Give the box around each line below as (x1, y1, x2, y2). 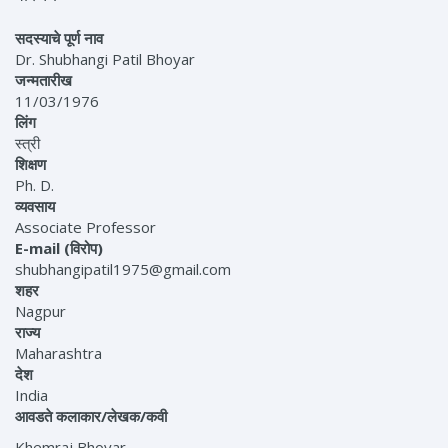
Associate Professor (15, 217, 156, 238)
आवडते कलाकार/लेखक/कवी (15, 406, 167, 427)
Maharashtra (15, 343, 102, 364)
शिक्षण (15, 154, 46, 175)
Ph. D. (15, 175, 54, 196)
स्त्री (15, 133, 40, 154)
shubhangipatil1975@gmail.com (15, 259, 231, 280)
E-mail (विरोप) (15, 238, 103, 259)
